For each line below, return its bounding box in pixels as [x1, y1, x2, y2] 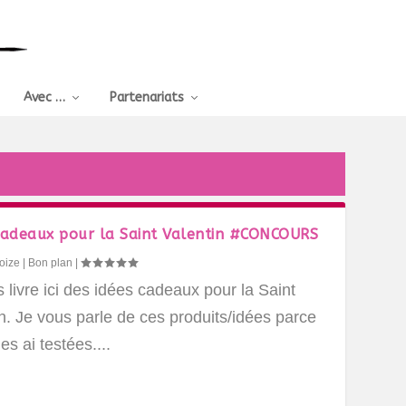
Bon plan [28, 256, 73, 269]
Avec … [24, 90, 65, 105]
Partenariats [110, 90, 184, 105]
